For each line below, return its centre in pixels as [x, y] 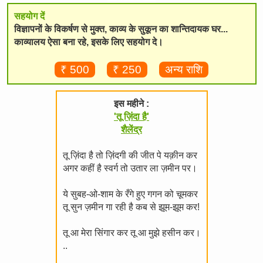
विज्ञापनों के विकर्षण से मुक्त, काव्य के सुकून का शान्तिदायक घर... [121, 29]
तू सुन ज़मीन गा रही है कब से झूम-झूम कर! [131, 207]
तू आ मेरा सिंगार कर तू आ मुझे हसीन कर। [131, 233]
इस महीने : [131, 104]
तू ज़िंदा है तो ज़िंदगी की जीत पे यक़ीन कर [130, 155]
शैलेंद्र [131, 129]
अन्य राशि [184, 70]
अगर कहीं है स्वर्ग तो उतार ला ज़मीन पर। [130, 168]
